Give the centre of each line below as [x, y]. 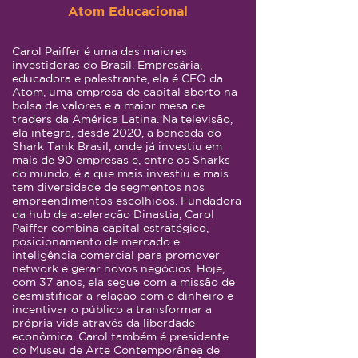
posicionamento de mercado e [96, 241]
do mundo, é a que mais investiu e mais [120, 173]
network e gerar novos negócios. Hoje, [118, 268]
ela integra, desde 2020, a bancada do [117, 133]
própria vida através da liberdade [103, 323]
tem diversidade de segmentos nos [108, 187]
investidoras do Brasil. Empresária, [107, 65]
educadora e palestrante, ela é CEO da [117, 78]
